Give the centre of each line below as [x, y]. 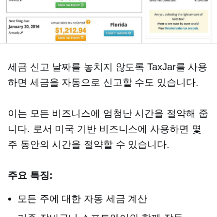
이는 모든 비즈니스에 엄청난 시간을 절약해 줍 [108, 113]
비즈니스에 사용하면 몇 [149, 129]
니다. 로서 [31, 129]
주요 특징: [30, 175]
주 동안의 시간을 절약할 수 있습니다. [89, 144]
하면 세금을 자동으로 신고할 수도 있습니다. [103, 82]
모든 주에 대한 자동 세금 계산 [83, 198]
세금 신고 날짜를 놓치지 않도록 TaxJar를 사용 [108, 67]
